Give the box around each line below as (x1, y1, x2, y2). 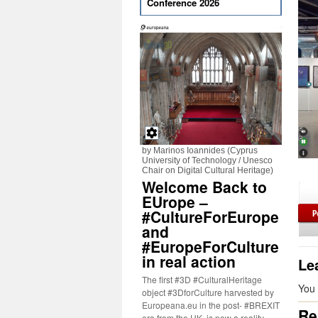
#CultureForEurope (142, 206, 279, 227)
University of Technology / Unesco (142, 155, 273, 165)
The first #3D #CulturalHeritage (142, 273, 262, 285)
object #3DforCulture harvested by (142, 286, 274, 298)
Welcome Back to (142, 176, 267, 197)
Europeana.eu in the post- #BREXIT (142, 299, 280, 311)
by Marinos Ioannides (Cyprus (142, 146, 258, 155)
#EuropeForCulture (142, 236, 279, 257)
